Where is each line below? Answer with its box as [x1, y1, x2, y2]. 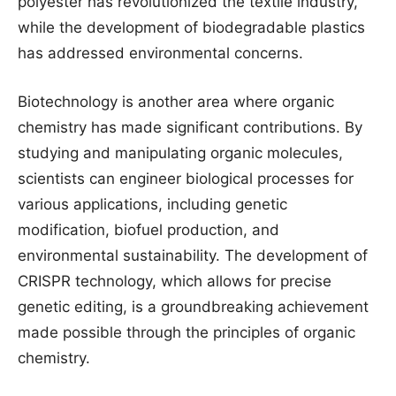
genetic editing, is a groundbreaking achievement [18, 298, 369, 316]
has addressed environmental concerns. [18, 44, 303, 62]
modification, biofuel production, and [18, 221, 279, 239]
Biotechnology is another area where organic [18, 93, 334, 110]
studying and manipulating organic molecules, [18, 144, 343, 162]
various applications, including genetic [18, 195, 287, 213]
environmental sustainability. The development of [18, 247, 368, 264]
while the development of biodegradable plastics [18, 19, 365, 36]
